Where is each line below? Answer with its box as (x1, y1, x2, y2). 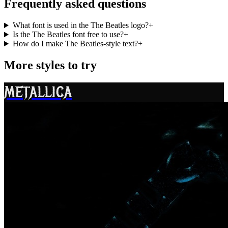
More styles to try (4, 59, 97, 72)
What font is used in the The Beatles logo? (12, 21, 149, 30)
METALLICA (4, 82, 72, 102)
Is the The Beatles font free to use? (12, 30, 124, 39)
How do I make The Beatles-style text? (12, 39, 138, 48)
